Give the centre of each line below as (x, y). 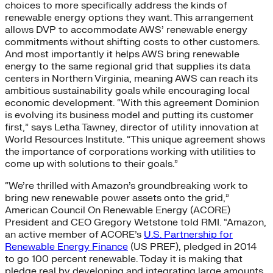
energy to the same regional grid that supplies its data (128, 66)
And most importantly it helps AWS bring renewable (122, 54)
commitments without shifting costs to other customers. (132, 42)
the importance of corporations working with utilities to (130, 151)
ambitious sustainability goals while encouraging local (127, 90)
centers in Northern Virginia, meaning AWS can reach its (131, 78)
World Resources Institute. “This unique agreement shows (135, 139)
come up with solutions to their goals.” (91, 164)
